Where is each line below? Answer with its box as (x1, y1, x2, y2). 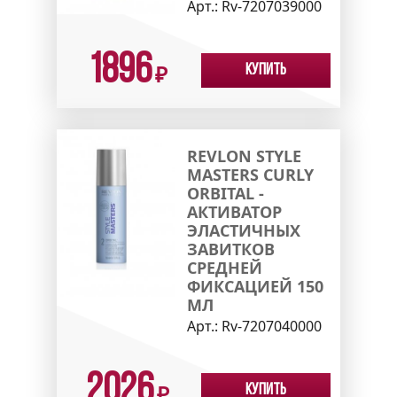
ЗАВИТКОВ (186, 238, 275, 261)
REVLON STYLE (186, 145, 301, 167)
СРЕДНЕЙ (186, 257, 262, 279)
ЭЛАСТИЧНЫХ (186, 220, 300, 242)
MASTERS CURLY (186, 164, 314, 186)
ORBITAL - (186, 183, 264, 205)
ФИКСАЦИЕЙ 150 (186, 276, 323, 298)
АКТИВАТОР (186, 201, 282, 223)
